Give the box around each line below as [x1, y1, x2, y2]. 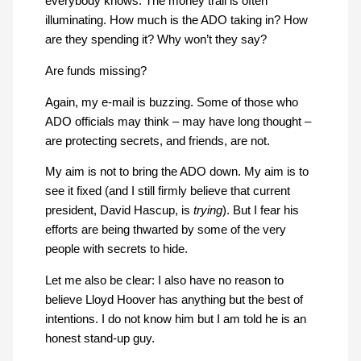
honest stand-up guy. [44, 331, 155, 345]
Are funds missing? [44, 64, 147, 78]
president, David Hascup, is [44, 204, 193, 218]
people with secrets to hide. [44, 243, 188, 256]
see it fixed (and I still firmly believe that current [44, 185, 290, 198]
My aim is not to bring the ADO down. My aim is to [44, 165, 309, 179]
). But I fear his [222, 204, 299, 218]
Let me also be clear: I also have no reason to [44, 273, 284, 287]
